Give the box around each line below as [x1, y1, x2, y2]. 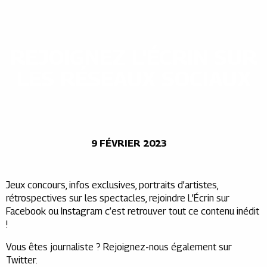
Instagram [61, 206, 103, 217]
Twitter [6, 254, 36, 266]
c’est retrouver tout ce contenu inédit [103, 206, 259, 217]
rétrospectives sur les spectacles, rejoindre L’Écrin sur [6, 193, 229, 204]
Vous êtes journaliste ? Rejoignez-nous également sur [6, 241, 232, 253]
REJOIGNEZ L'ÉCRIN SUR [10, 44, 257, 70]
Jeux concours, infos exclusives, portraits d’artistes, [6, 179, 218, 191]
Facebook [6, 206, 46, 217]
